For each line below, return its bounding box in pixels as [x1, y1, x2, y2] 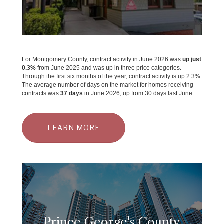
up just [182, 55, 201, 63]
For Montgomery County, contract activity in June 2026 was [22, 55, 182, 63]
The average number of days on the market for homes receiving [22, 81, 193, 88]
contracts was [22, 89, 60, 97]
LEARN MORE [47, 123, 100, 132]
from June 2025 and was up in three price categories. [36, 64, 181, 71]
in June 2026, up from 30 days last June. [83, 89, 194, 97]
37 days [60, 89, 83, 97]
